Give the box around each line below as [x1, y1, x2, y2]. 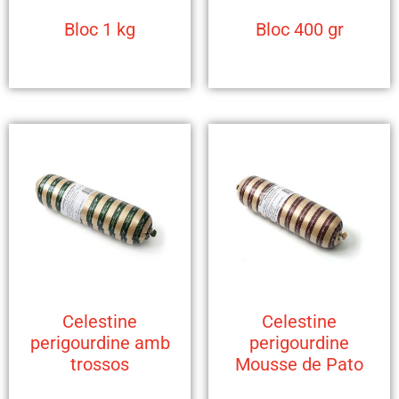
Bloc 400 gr [255, 19, 344, 40]
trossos [70, 354, 129, 375]
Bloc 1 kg [64, 19, 135, 40]
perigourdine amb [29, 332, 170, 354]
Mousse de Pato [235, 354, 363, 375]
